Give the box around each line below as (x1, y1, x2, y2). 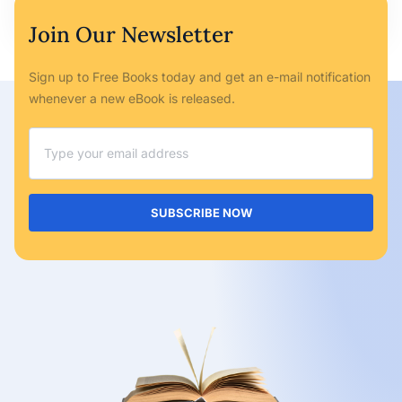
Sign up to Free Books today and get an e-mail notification (29, 69, 371, 85)
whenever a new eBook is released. (29, 91, 235, 107)
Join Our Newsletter (29, 21, 233, 49)
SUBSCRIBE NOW (150, 205, 252, 221)
